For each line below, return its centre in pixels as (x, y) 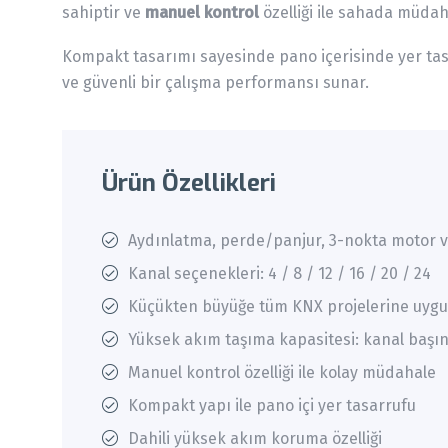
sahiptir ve (103, 13)
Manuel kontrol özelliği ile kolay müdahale (282, 373)
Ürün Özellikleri (189, 183)
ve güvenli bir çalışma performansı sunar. (215, 83)
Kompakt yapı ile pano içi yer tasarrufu (272, 406)
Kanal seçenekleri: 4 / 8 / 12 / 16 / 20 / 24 (279, 274)
